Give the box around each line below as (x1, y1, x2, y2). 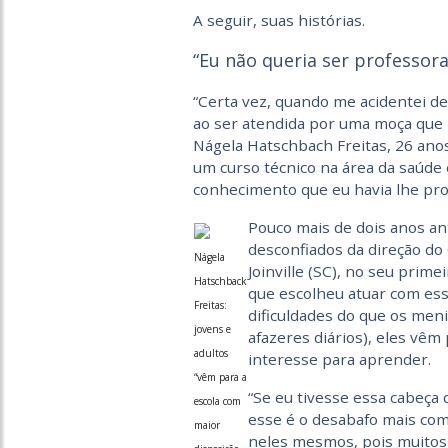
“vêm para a (193, 370, 247, 384)
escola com (193, 394, 241, 408)
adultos (193, 346, 228, 360)
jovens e (193, 322, 231, 336)
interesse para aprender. (247, 349, 431, 369)
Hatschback (193, 274, 247, 288)
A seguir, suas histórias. (192, 10, 365, 30)
